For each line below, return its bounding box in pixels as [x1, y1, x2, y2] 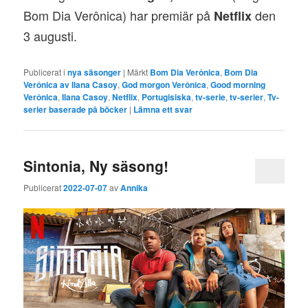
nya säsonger [67, 66, 122, 79]
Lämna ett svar [133, 103, 193, 116]
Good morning [210, 78, 266, 91]
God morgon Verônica [122, 78, 207, 91]
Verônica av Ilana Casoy [23, 78, 118, 91]
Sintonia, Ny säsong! [23, 155, 169, 177]
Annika [120, 181, 148, 194]
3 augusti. [23, 26, 78, 45]
